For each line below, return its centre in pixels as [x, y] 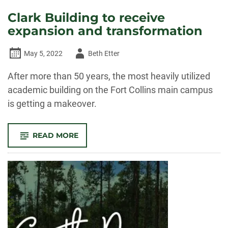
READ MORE [55, 135]
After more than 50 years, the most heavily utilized [109, 76]
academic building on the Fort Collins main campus [110, 90]
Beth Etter [104, 53]
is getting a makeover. [52, 104]
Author [82, 53]
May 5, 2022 [43, 53]
